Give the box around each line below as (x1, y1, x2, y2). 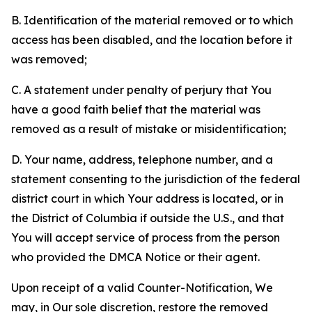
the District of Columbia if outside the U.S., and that (11, 211, 284, 225)
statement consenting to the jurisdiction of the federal (11, 172, 300, 186)
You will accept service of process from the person (11, 231, 280, 244)
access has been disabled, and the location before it (11, 33, 292, 47)
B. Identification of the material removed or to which (11, 13, 293, 27)
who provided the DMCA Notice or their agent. (11, 250, 260, 264)
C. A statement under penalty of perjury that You (11, 83, 272, 97)
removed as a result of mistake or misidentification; (11, 122, 286, 136)
